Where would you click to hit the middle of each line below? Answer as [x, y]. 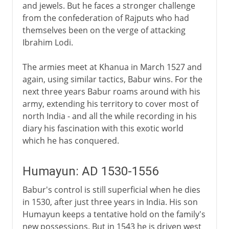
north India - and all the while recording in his [109, 116]
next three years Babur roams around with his [111, 91]
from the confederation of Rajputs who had [106, 18]
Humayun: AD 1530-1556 [90, 171]
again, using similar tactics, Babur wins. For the [112, 79]
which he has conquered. [71, 140]
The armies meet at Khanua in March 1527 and [112, 67]
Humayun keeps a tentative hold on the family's [114, 214]
